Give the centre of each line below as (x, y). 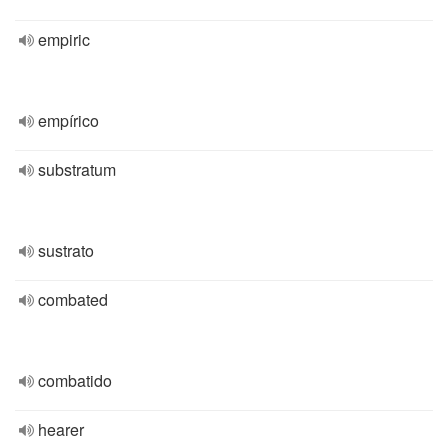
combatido (75, 380)
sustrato (66, 250)
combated (73, 299)
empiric (64, 39)
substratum (77, 169)
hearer (61, 429)
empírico (68, 120)
